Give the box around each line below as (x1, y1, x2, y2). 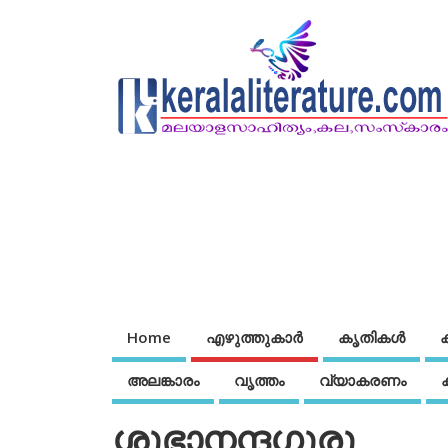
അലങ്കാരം (127, 369, 199, 390)
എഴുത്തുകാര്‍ (206, 327, 303, 348)
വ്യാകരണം (319, 369, 406, 390)
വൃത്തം (234, 369, 284, 390)
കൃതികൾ (338, 327, 405, 348)
